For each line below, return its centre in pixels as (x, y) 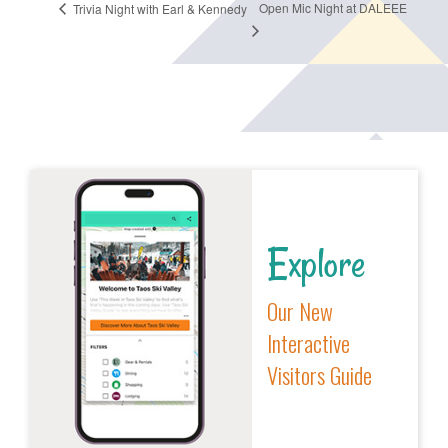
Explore (316, 264)
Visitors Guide (319, 375)
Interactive (308, 343)
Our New (299, 311)
